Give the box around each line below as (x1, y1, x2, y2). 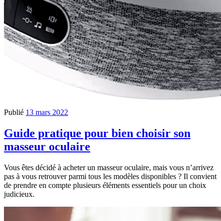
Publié (4, 108, 26, 116)
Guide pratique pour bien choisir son (4, 126, 190, 140)
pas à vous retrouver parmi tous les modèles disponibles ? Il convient (4, 172, 217, 181)
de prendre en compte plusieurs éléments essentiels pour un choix (4, 181, 206, 189)
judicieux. (4, 189, 35, 198)
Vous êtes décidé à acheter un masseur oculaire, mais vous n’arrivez (4, 163, 214, 172)
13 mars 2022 (26, 108, 68, 116)
